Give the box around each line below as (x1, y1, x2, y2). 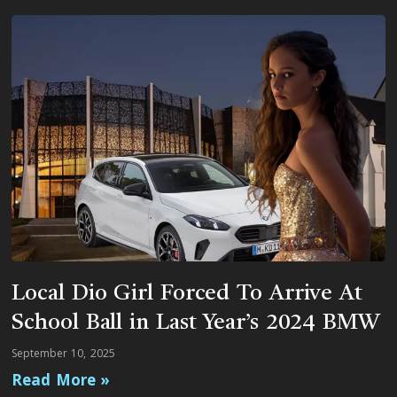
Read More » (12, 370, 111, 391)
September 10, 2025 (12, 346, 115, 362)
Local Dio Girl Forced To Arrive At (12, 283, 362, 306)
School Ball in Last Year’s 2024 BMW (12, 312, 380, 335)
